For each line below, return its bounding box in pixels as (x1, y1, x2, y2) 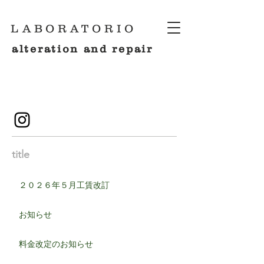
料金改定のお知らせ (19, 239, 93, 249)
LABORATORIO (11, 22, 137, 35)
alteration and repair (12, 43, 153, 55)
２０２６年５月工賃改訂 (19, 180, 110, 190)
